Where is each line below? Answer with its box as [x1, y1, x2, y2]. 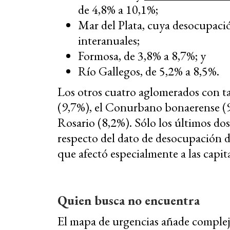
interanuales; [78, 32, 140, 49]
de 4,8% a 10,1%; [78, 2, 158, 18]
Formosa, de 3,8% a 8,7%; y [78, 48, 206, 64]
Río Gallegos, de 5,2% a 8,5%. [78, 63, 219, 80]
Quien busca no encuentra [57, 192, 200, 209]
